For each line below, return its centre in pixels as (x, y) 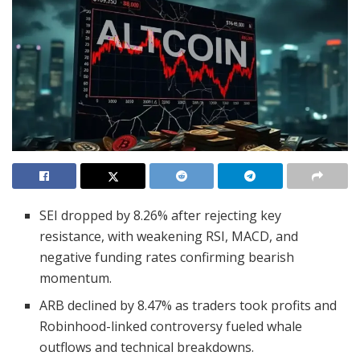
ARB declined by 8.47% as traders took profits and (188, 305)
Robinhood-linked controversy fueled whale (171, 326)
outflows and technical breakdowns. (147, 347)
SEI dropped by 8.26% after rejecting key (161, 215)
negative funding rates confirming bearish (167, 257)
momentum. (76, 278)
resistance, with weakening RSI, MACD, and (169, 236)
